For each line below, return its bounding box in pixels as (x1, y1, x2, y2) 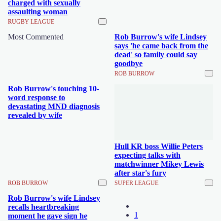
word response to (8, 93, 65, 102)
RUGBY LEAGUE (8, 18, 54, 25)
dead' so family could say (114, 50, 197, 59)
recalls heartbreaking (8, 202, 79, 211)
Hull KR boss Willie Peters (114, 142, 203, 150)
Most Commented (8, 33, 64, 41)
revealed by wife (8, 111, 62, 119)
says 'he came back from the (114, 41, 208, 50)
